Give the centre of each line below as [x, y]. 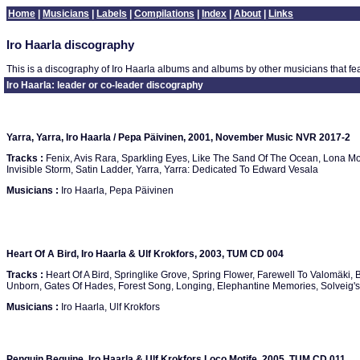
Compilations [164, 14]
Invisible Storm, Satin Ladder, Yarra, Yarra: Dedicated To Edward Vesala [162, 170]
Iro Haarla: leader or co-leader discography [105, 85]
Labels [112, 14]
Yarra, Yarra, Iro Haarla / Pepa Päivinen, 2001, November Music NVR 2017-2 [178, 137]
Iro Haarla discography [70, 45]
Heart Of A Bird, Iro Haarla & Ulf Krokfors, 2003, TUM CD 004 [145, 254]
